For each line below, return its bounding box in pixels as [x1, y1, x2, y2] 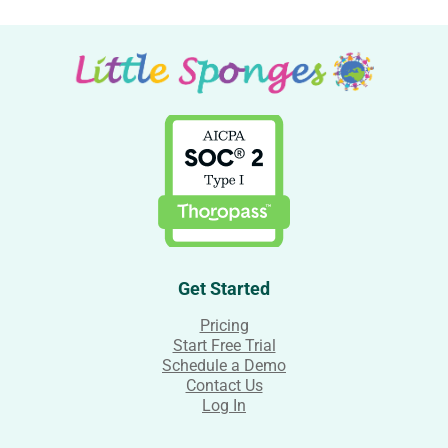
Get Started [178, 279, 270, 299]
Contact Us [185, 376, 263, 395]
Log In [202, 396, 246, 415]
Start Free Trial [172, 336, 276, 355]
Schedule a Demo [162, 356, 286, 375]
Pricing [199, 316, 249, 335]
